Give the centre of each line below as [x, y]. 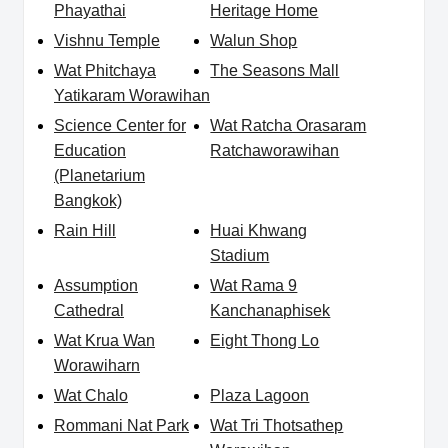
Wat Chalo [91, 396]
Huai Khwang [259, 231]
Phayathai [90, 11]
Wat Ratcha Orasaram [288, 126]
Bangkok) [88, 201]
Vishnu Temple [107, 41]
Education [90, 151]
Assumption [96, 286]
